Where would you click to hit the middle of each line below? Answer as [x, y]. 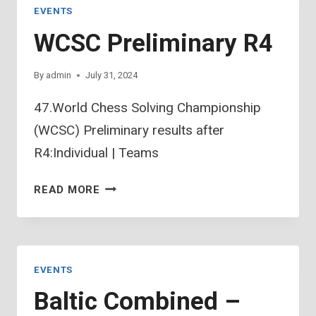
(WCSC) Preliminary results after [129, 130]
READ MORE [67, 189]
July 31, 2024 [112, 75]
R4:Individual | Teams [96, 152]
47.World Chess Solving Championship [147, 107]
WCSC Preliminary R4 [153, 43]
